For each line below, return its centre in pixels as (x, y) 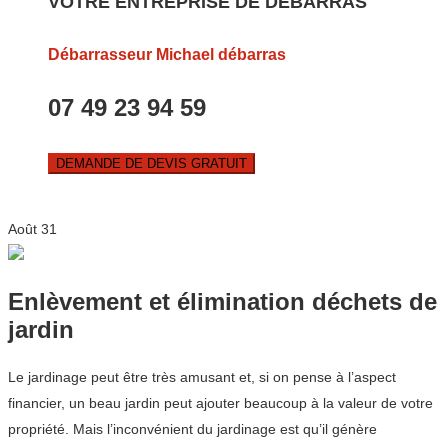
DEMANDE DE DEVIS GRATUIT (151, 164)
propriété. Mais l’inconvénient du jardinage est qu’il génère (192, 429)
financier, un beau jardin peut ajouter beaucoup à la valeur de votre (220, 403)
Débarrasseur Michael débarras (167, 55)
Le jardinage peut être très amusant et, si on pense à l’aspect (202, 377)
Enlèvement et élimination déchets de (222, 302)
